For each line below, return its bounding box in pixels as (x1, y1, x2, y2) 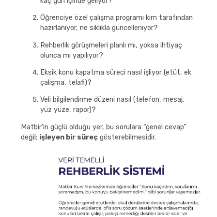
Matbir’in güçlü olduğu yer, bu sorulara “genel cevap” (20, 123, 186, 131)
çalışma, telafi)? (40, 78, 92, 87)
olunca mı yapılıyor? (40, 51, 103, 60)
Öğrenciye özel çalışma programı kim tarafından (40, 14, 193, 22)
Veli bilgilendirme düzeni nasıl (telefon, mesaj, (40, 95, 185, 104)
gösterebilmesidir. (97, 133, 156, 141)
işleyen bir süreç (39, 133, 98, 141)
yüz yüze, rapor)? (40, 106, 96, 114)
